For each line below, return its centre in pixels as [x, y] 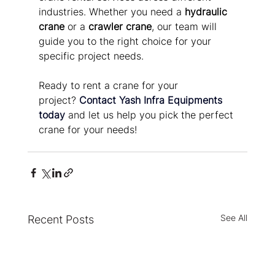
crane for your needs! [87, 130]
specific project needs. [91, 56]
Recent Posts [60, 220]
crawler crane [120, 27]
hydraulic [207, 12]
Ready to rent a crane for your [110, 86]
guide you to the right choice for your [126, 41]
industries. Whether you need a [111, 12]
